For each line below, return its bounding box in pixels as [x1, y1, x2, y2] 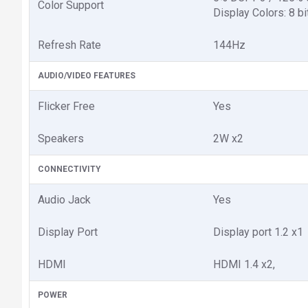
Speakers [38, 132, 84, 145]
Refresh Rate [38, 38, 101, 52]
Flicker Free [38, 100, 95, 113]
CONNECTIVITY [38, 164, 101, 174]
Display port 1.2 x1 [213, 225, 303, 239]
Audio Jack [38, 193, 91, 206]
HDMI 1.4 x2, [213, 258, 275, 271]
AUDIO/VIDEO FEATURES [38, 71, 135, 80]
